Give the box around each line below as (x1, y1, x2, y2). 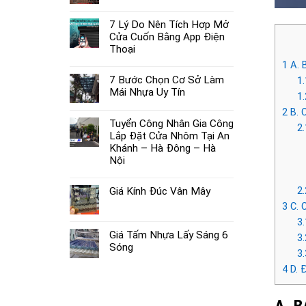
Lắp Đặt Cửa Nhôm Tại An (109, 129, 229, 142)
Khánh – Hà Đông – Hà (109, 141, 216, 154)
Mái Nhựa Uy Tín (109, 85, 185, 98)
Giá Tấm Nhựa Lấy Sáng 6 (109, 228, 228, 241)
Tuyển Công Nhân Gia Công (109, 117, 234, 130)
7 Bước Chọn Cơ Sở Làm (109, 73, 224, 86)
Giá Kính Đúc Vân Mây (109, 184, 210, 197)
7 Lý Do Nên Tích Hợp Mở (109, 18, 229, 31)
